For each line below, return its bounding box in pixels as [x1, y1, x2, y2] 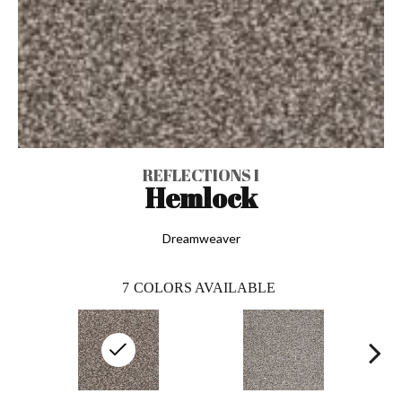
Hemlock [144, 179, 258, 216]
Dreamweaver [162, 230, 240, 246]
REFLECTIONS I [143, 163, 259, 186]
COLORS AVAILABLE [134, 279, 275, 295]
